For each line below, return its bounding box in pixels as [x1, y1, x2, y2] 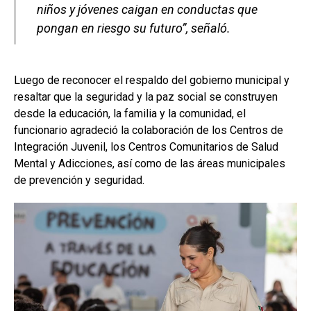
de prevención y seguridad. [14, 173, 144, 187]
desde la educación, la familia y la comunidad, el [14, 106, 246, 120]
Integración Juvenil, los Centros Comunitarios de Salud [14, 140, 278, 153]
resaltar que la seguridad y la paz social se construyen [14, 90, 278, 103]
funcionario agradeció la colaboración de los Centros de [14, 123, 283, 137]
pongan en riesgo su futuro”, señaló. [37, 20, 230, 35]
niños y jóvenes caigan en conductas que [37, 1, 258, 17]
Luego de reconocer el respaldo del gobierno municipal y [14, 73, 289, 87]
